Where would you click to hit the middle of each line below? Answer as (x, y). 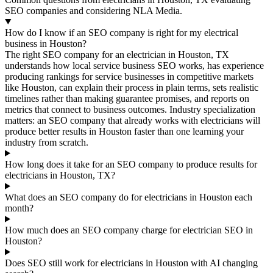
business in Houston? (46, 43)
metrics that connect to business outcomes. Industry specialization (130, 109)
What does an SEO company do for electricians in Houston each (129, 197)
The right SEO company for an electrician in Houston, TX (117, 54)
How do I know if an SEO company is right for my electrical (122, 32)
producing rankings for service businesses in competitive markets (129, 76)
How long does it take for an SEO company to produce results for (131, 164)
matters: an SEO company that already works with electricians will (133, 120)
